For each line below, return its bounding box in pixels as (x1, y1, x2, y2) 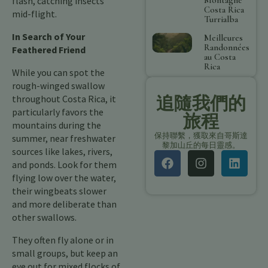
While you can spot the (12, 66, 105, 78)
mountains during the (12, 119, 101, 131)
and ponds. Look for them (12, 159, 117, 170)
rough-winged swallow (12, 80, 105, 92)
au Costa (204, 51, 236, 62)
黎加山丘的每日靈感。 (162, 139, 240, 150)
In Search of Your (12, 31, 85, 42)
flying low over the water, (12, 172, 116, 184)
